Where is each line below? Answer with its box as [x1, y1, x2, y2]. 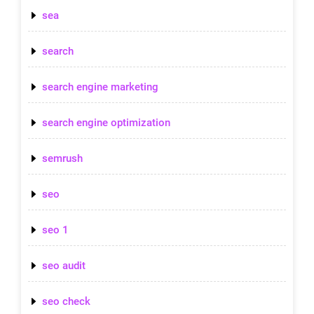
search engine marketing [42, 80, 158, 93]
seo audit [42, 259, 86, 272]
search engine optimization [42, 116, 170, 129]
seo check [42, 294, 90, 308]
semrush [42, 151, 83, 165]
